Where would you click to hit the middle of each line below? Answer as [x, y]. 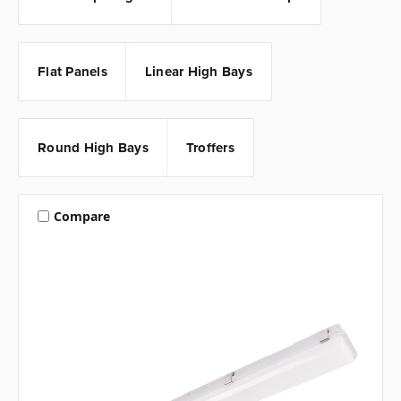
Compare [81, 216]
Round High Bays [93, 148]
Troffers [210, 148]
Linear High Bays [198, 72]
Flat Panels [73, 72]
